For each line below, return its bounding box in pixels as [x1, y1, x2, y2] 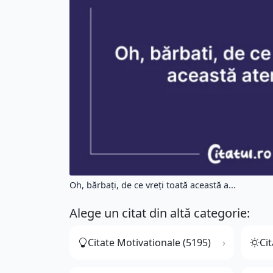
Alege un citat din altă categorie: [69, 205, 250, 222]
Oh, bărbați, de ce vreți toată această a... [69, 179, 236, 191]
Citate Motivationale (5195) [88, 236, 211, 250]
